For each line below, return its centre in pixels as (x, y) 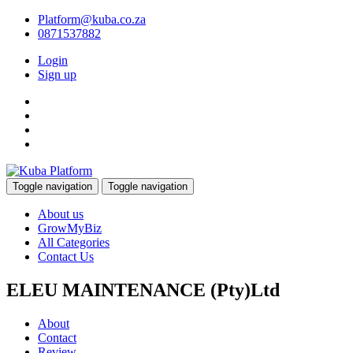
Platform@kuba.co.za (92, 19)
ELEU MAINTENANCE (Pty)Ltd (143, 290)
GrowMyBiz (70, 228)
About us (61, 214)
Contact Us (66, 256)
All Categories (74, 242)
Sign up (57, 74)
